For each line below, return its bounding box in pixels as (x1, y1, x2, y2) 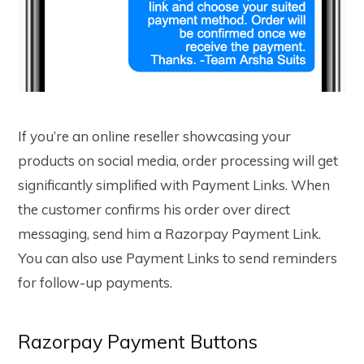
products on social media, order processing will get (18, 152, 338, 170)
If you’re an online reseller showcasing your (18, 128, 291, 145)
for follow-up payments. (18, 274, 175, 292)
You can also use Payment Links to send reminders (18, 249, 337, 267)
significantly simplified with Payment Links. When (18, 176, 330, 194)
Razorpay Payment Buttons (18, 330, 258, 354)
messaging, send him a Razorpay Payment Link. (18, 225, 321, 243)
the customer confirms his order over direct (18, 201, 290, 219)
